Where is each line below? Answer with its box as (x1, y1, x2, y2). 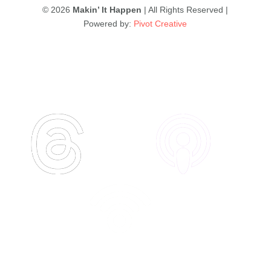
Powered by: (83, 19, 134, 29)
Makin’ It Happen (73, 5, 142, 15)
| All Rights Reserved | (142, 5, 229, 15)
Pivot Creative (134, 19, 188, 29)
